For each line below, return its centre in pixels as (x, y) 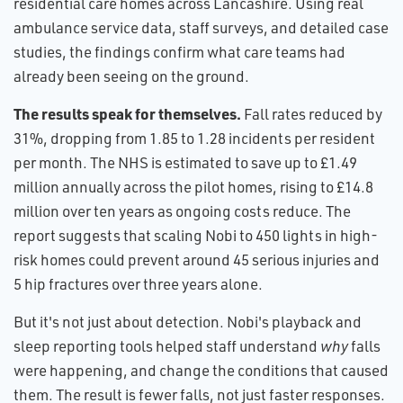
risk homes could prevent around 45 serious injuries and (197, 260)
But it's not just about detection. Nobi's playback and (188, 322)
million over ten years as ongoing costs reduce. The (182, 211)
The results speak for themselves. (127, 113)
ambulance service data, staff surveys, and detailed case (201, 27)
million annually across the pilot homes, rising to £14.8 (193, 187)
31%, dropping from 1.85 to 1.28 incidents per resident (194, 138)
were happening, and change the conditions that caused (201, 370)
